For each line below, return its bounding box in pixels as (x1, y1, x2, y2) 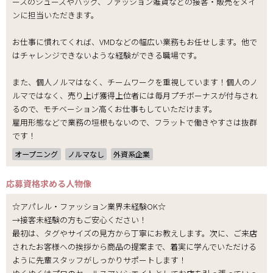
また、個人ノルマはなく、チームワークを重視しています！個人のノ (12, 76, 258, 88)
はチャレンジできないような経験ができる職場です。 (12, 49, 202, 62)
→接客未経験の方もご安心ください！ (12, 213, 147, 225)
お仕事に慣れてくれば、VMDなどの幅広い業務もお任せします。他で (12, 36, 257, 48)
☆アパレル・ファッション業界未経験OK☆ (12, 200, 166, 212)
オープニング (15, 148, 58, 159)
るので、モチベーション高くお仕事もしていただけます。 (12, 103, 217, 115)
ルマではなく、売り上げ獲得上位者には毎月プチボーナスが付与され (12, 90, 258, 102)
